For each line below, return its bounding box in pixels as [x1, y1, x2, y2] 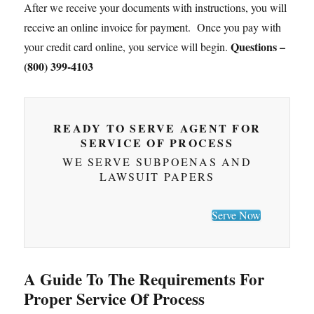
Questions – [231, 38, 286, 55]
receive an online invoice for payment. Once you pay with [24, 19, 282, 34]
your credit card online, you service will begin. [24, 39, 231, 54]
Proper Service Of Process [24, 287, 205, 311]
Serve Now [211, 207, 261, 223]
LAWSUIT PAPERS [99, 169, 215, 184]
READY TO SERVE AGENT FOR [53, 119, 261, 136]
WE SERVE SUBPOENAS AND [62, 154, 252, 170]
